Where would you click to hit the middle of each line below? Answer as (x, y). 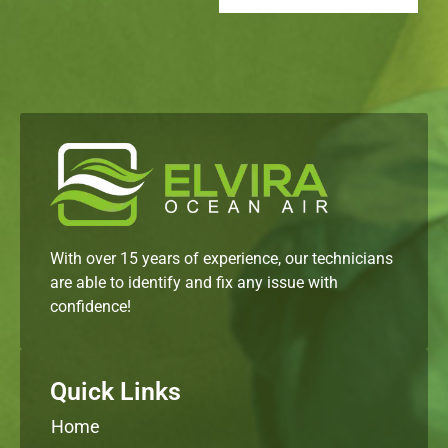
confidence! (90, 306)
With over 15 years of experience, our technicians (221, 258)
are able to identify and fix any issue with (194, 282)
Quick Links (115, 391)
